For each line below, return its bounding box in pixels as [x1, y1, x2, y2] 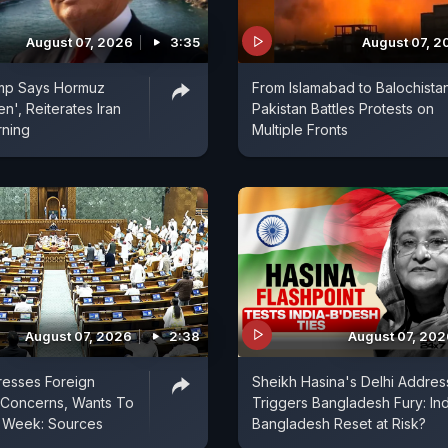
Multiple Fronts [252, 121, 348, 139]
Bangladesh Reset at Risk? [252, 414, 426, 432]
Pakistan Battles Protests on [252, 100, 434, 118]
